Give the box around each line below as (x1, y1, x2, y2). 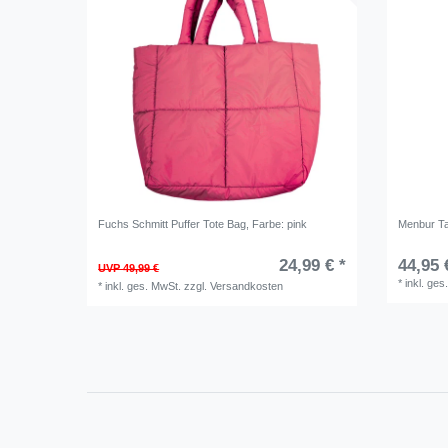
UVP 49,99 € (98, 262, 160, 275)
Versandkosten (210, 280, 284, 293)
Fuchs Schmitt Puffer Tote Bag (98, 218, 247, 231)
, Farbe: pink (246, 218, 308, 231)
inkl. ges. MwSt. (105, 280, 182, 293)
